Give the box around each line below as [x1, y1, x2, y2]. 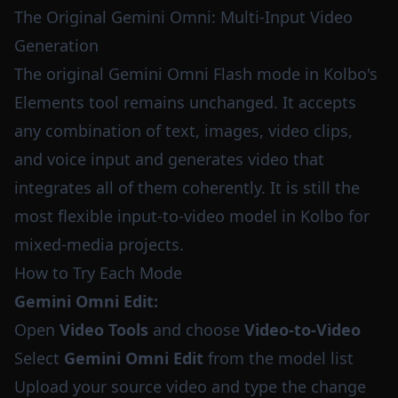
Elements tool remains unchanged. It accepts [14, 92, 356, 113]
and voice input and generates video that [14, 148, 324, 170]
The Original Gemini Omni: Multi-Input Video [14, 6, 353, 28]
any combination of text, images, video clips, [14, 120, 353, 141]
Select [14, 347, 64, 369]
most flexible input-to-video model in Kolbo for [14, 205, 370, 227]
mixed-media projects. [14, 234, 184, 255]
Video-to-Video [244, 319, 361, 340]
